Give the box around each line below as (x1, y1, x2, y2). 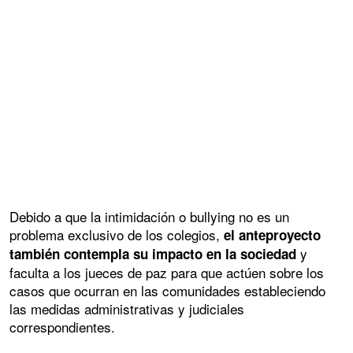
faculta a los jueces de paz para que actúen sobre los (9, 262, 324, 283)
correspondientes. (9, 317, 115, 337)
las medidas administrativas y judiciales (9, 299, 244, 319)
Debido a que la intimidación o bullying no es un (9, 206, 289, 227)
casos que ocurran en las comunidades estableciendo (9, 281, 325, 301)
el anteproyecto (224, 225, 321, 245)
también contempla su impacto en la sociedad (9, 244, 296, 264)
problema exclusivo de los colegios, (9, 225, 224, 245)
